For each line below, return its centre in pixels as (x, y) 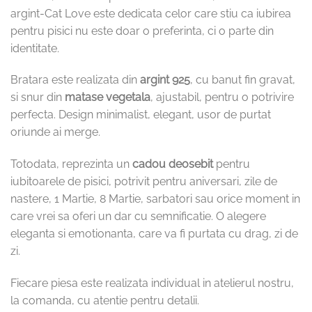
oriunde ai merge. (55, 132)
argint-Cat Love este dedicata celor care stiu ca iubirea (151, 13)
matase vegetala (108, 97)
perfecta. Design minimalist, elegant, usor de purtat (141, 115)
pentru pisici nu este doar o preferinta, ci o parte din (142, 31)
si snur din (38, 97)
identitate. (35, 48)
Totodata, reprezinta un (71, 164)
